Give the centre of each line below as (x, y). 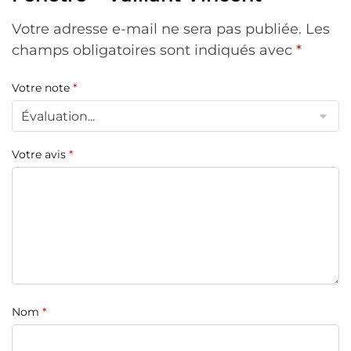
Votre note (42, 88)
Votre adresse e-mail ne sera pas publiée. (157, 29)
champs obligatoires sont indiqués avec (154, 50)
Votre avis (40, 155)
